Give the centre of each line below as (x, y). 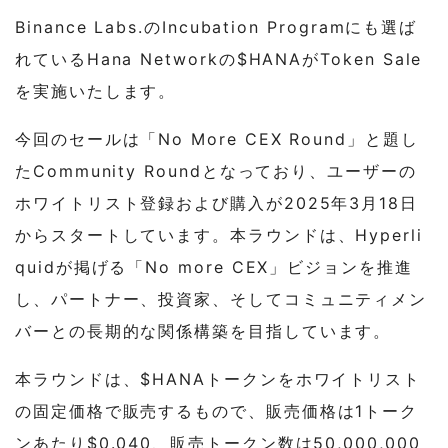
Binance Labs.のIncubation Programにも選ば (216, 26)
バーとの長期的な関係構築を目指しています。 (203, 330)
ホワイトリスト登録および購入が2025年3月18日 (217, 202)
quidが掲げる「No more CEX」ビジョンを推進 (214, 266)
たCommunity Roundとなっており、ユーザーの (216, 170)
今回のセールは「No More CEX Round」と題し (217, 138)
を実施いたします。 (96, 90)
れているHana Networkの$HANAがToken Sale (219, 58)
